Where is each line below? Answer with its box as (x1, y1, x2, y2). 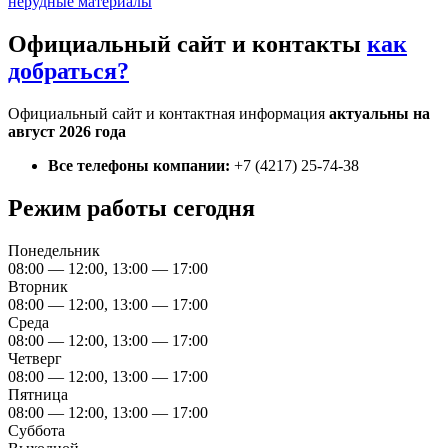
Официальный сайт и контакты (8, 31, 367, 58)
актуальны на (329, 105, 430, 123)
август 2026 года (8, 123, 126, 141)
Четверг (8, 349, 62, 367)
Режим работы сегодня (8, 195, 255, 221)
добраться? (8, 58, 129, 85)
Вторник (8, 277, 68, 295)
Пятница (8, 385, 68, 403)
